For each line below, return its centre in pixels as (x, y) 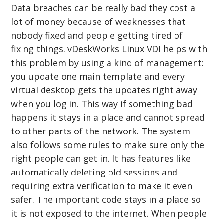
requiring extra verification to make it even (102, 186)
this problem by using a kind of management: (108, 62)
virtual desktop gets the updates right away (104, 90)
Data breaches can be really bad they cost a (103, 8)
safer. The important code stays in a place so (106, 199)
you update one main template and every (98, 76)
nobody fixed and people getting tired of (97, 35)
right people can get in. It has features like (101, 158)
